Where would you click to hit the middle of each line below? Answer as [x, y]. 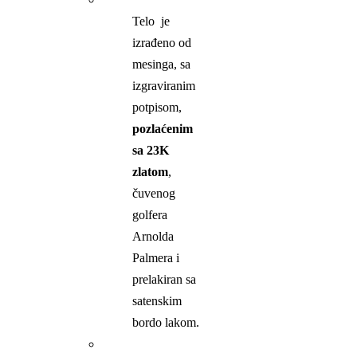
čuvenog [154, 194]
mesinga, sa [163, 65]
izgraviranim [164, 86]
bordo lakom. [166, 323]
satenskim [157, 301]
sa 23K [151, 151]
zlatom [151, 172]
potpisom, [157, 108]
